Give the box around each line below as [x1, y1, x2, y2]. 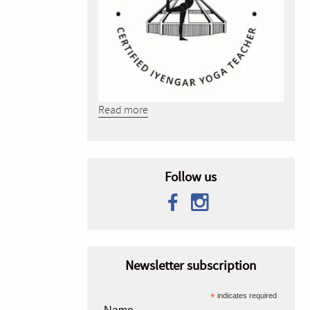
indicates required [215, 291, 277, 300]
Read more [98, 103, 148, 118]
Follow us [165, 169, 217, 187]
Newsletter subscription [125, 257, 257, 275]
